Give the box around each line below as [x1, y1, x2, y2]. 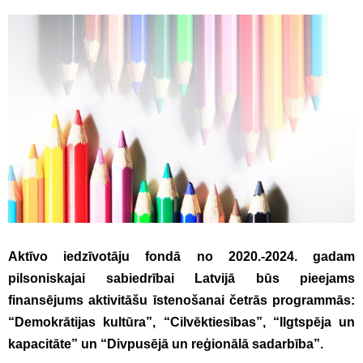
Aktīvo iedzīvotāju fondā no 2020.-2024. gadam [8, 249, 355, 263]
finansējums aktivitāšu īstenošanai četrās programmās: [8, 293, 355, 307]
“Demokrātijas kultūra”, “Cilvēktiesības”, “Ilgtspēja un [8, 314, 355, 329]
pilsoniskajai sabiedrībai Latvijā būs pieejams [8, 271, 355, 285]
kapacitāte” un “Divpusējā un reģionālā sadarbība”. [8, 336, 323, 351]
